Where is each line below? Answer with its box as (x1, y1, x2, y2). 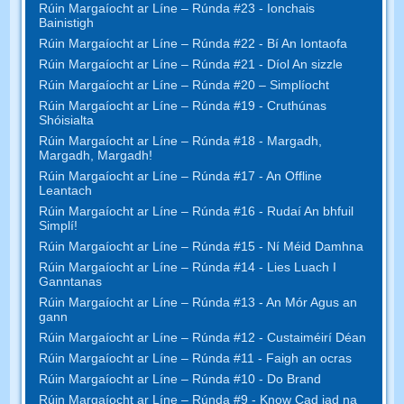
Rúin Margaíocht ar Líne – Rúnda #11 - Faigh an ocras (39, 350, 353, 365)
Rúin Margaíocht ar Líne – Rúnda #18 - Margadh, (39, 133, 323, 148)
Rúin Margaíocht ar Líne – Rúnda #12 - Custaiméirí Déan (39, 329, 367, 344)
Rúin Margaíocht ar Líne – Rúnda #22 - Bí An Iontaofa (39, 35, 348, 50)
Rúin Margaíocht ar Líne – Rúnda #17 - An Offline (39, 168, 323, 183)
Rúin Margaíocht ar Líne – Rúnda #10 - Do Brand (39, 371, 322, 386)
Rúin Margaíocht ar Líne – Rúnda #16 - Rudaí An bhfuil (39, 203, 354, 218)
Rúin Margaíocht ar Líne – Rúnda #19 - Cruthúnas (39, 97, 327, 113)
